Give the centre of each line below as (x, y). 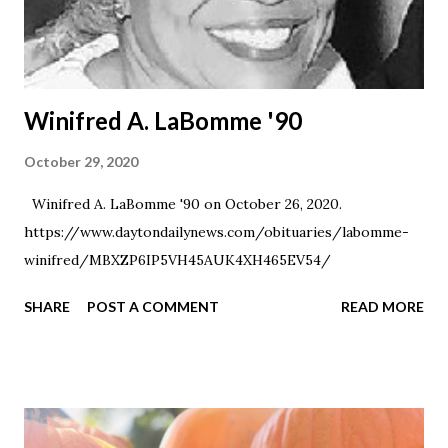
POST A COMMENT (153, 306)
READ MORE (382, 306)
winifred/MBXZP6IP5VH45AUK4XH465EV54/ (177, 259)
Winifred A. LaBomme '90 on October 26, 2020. (183, 203)
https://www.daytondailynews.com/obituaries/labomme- (216, 231)
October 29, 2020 (81, 161)
